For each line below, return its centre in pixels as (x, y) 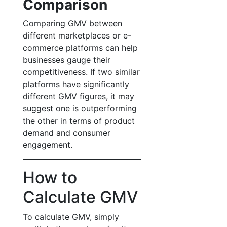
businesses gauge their (67, 60)
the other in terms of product (79, 121)
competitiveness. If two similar (81, 72)
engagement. (48, 145)
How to (50, 178)
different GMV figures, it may (79, 96)
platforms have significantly (76, 84)
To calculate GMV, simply (71, 217)
